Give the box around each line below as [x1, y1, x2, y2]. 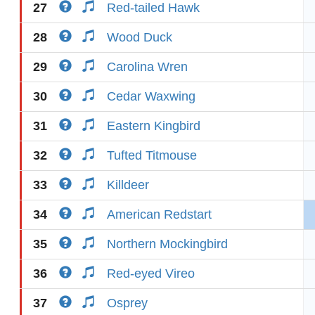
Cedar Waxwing [107, 89, 195, 103]
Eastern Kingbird [107, 119, 200, 133]
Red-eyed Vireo [107, 266, 195, 281]
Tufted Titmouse [107, 148, 197, 162]
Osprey [107, 296, 148, 310]
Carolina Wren [107, 60, 188, 74]
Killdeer [107, 178, 149, 192]
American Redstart [107, 207, 212, 221]
